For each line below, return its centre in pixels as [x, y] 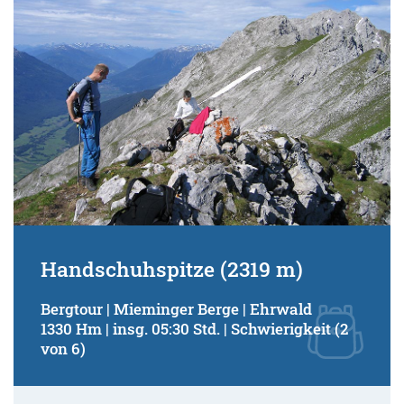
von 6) [63, 348]
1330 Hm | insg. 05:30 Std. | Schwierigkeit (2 [194, 328]
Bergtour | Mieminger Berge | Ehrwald [176, 308]
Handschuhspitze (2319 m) [172, 268]
